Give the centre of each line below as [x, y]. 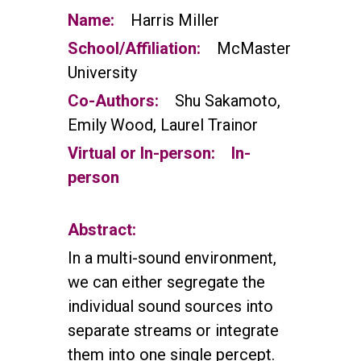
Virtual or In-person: [141, 153]
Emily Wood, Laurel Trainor [163, 125]
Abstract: [102, 230]
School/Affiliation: [134, 48]
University [102, 73]
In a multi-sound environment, [172, 258]
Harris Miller [175, 20]
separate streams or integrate [173, 330]
